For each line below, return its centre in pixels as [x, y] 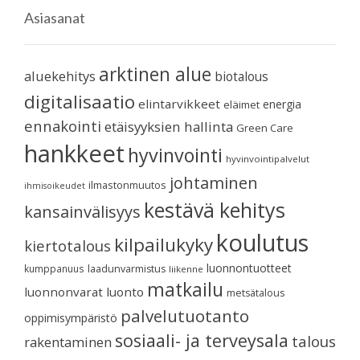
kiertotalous [67, 245]
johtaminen [214, 182]
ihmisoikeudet [55, 185]
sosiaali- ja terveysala [202, 340]
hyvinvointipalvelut [268, 158]
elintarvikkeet [179, 103]
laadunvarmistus [127, 268]
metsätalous [256, 292]
